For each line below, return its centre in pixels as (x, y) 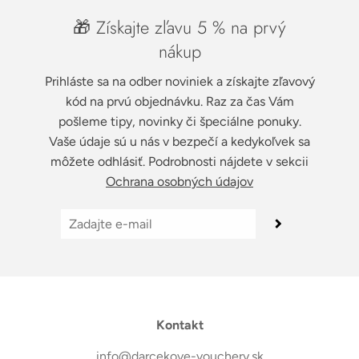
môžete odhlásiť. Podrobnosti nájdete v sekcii (179, 161)
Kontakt (179, 325)
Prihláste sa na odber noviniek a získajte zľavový (179, 81)
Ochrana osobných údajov (179, 182)
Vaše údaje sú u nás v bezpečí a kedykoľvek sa (179, 141)
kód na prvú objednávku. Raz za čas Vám (179, 101)
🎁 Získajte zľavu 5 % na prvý (179, 27)
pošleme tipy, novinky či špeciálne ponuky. (179, 121)
